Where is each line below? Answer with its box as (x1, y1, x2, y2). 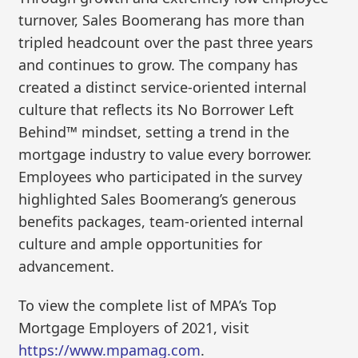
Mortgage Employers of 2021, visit (18, 318, 250, 338)
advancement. (18, 256, 115, 276)
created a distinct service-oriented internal (18, 77, 308, 97)
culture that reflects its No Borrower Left (18, 99, 295, 119)
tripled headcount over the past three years (18, 32, 314, 52)
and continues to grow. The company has (18, 54, 299, 74)
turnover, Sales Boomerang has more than (18, 10, 305, 30)
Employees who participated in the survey (18, 166, 303, 186)
